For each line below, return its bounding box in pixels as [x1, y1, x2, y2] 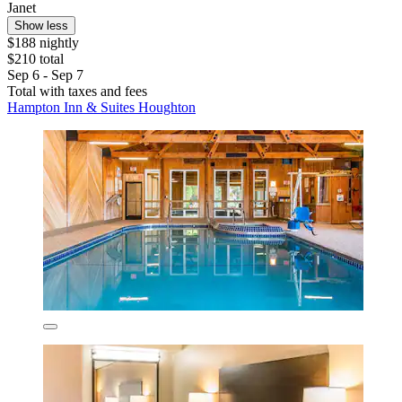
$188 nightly [7, 35, 79, 51]
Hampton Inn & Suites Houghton [7, 100, 196, 116]
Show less [14, 19, 68, 33]
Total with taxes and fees [7, 83, 147, 100]
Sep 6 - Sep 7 [7, 67, 83, 83]
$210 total [7, 51, 64, 67]
